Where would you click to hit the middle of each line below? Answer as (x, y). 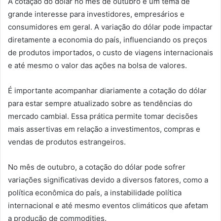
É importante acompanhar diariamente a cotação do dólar (107, 90)
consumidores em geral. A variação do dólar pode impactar (110, 27)
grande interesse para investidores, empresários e (96, 14)
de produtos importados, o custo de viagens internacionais (110, 52)
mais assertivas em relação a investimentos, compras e (104, 129)
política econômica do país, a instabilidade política (95, 192)
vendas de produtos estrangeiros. (67, 142)
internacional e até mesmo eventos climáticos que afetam (108, 205)
